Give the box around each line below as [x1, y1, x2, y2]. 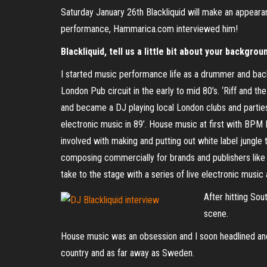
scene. [204, 208, 228, 219]
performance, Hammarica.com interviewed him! [61, 23, 238, 35]
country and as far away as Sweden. [61, 247, 194, 259]
